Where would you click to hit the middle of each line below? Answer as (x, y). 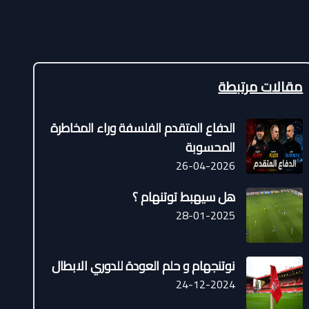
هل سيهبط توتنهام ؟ (184, 197)
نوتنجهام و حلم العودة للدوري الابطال (144, 266)
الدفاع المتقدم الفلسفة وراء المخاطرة (143, 128)
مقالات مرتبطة (261, 87)
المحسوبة (211, 147)
